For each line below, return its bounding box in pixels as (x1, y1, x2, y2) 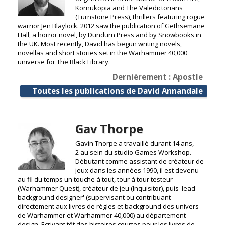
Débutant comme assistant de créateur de (75, 156, 204, 166)
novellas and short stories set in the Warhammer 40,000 (18, 48, 187, 57)
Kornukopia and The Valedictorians (75, 3, 183, 12)
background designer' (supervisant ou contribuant (18, 192, 171, 202)
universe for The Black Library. (18, 57, 110, 66)
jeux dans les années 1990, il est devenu (75, 165, 199, 175)
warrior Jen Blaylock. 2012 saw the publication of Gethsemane (18, 21, 205, 30)
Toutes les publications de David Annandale (32, 85, 203, 96)
